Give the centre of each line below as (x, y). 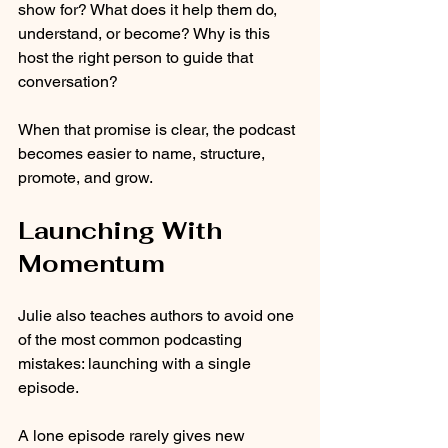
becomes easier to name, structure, (143, 153)
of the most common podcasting (132, 339)
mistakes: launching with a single (136, 363)
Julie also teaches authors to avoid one (158, 315)
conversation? (68, 81)
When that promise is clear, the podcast (158, 129)
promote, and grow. (85, 177)
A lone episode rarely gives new (133, 435)
